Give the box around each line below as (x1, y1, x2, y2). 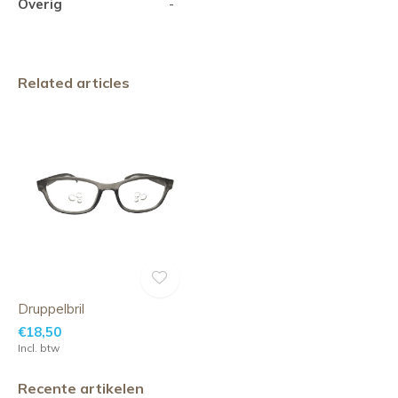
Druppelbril (18, 299, 84, 317)
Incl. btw (18, 340, 60, 354)
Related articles (18, 74, 130, 92)
